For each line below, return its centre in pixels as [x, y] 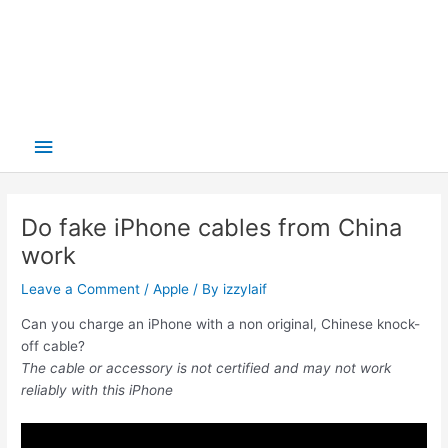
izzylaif [245, 289]
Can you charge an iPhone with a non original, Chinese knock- [221, 323]
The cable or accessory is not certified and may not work [206, 367]
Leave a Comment [81, 289]
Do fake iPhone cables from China [212, 228]
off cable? [53, 345]
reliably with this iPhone [97, 389]
